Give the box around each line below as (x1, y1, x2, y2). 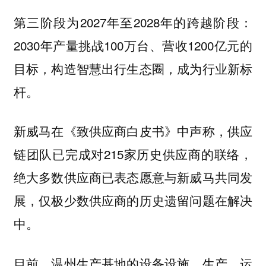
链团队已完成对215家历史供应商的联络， (13, 145, 253, 163)
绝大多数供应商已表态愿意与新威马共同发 (13, 168, 253, 186)
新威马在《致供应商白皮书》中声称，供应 (13, 122, 253, 140)
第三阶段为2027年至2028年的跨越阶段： (13, 12, 253, 31)
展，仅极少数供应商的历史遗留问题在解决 (13, 191, 253, 210)
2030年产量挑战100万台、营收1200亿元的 (13, 36, 253, 54)
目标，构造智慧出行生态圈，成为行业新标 (13, 59, 253, 77)
